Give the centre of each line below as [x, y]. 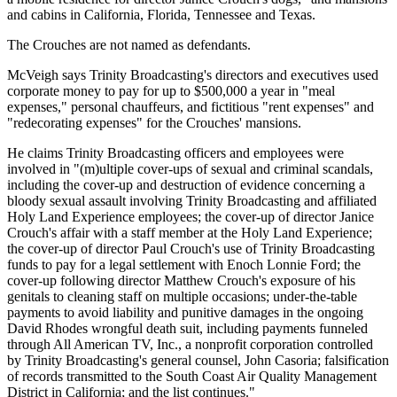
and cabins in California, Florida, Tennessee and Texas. [161, 15]
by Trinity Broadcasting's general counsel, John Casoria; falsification [198, 361]
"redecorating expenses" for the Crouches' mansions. [154, 123]
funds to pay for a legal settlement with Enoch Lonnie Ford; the [184, 265]
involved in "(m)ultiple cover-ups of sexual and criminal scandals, [190, 169]
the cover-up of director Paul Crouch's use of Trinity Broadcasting [191, 249]
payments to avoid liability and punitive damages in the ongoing [185, 313]
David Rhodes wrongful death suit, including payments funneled [187, 329]
